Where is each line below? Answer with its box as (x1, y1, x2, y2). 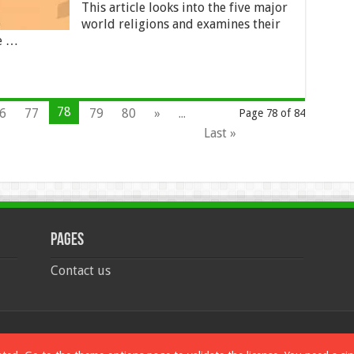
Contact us (50, 263, 111, 278)
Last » (203, 126, 236, 141)
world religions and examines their (81, 17, 281, 32)
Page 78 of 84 (238, 107, 305, 119)
